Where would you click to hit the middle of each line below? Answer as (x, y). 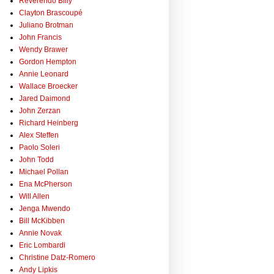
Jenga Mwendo (45, 209)
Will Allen (34, 197)
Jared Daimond (45, 99)
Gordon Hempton (48, 62)
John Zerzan (40, 111)
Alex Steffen (39, 135)
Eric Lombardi (42, 246)
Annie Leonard (44, 74)
